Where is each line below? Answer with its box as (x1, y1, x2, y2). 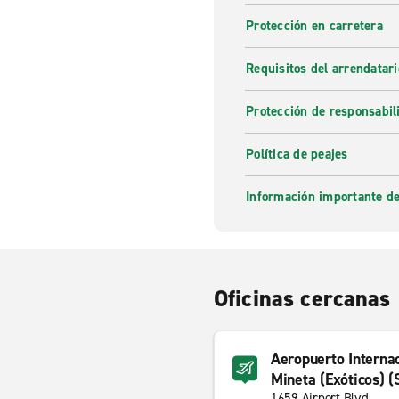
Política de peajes (246, 145, 348, 163)
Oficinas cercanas (214, 283, 391, 313)
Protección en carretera (246, 17, 383, 35)
